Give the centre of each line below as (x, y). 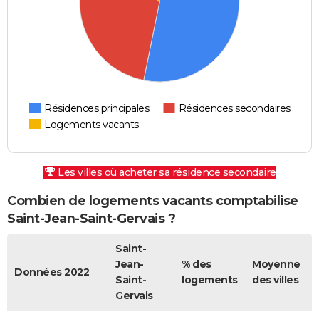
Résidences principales (97, 108)
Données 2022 (52, 272)
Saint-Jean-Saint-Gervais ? (91, 218)
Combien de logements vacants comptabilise (153, 200)
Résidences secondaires (234, 108)
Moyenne (276, 265)
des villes (275, 280)
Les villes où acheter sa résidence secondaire (167, 172)
